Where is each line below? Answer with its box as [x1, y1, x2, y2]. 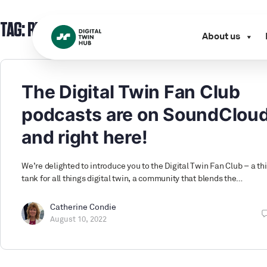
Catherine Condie [50, 203, 116, 212]
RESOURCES [27, 20, 91, 41]
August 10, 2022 [50, 216, 107, 223]
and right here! [21, 126, 148, 148]
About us [201, 32, 240, 42]
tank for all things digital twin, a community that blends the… [21, 175, 243, 184]
